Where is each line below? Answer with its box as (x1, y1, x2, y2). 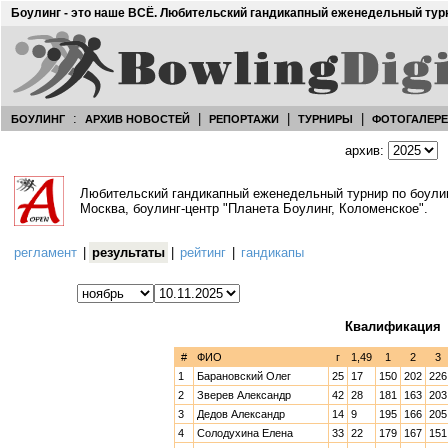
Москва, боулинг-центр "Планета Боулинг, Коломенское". (80, 201, 428, 216)
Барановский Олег (197, 370, 291, 382)
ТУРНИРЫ (298, 113, 353, 125)
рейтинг (180, 245, 226, 260)
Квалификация (345, 319, 441, 334)
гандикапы (241, 245, 304, 260)
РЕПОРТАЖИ (209, 113, 279, 125)
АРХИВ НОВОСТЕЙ (85, 113, 190, 125)
